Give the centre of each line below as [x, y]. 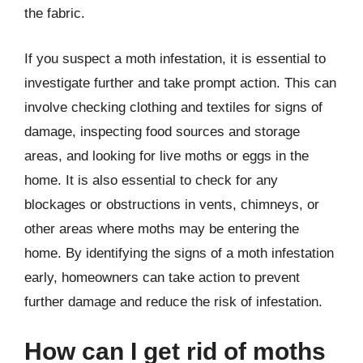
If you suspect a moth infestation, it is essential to [175, 58]
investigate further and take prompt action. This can [180, 83]
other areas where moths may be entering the [162, 228]
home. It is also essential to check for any [151, 180]
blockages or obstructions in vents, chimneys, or [172, 204]
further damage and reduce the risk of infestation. [173, 301]
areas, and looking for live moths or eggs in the [167, 156]
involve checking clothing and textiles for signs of [173, 107]
